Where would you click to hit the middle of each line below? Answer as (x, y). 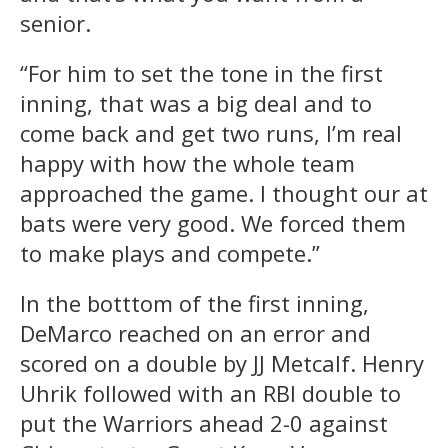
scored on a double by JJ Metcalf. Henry (222, 363)
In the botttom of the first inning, (194, 303)
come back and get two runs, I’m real (211, 133)
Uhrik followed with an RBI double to (210, 393)
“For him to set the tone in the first (201, 73)
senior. (55, 23)
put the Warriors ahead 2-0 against (204, 423)
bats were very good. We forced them (213, 223)
